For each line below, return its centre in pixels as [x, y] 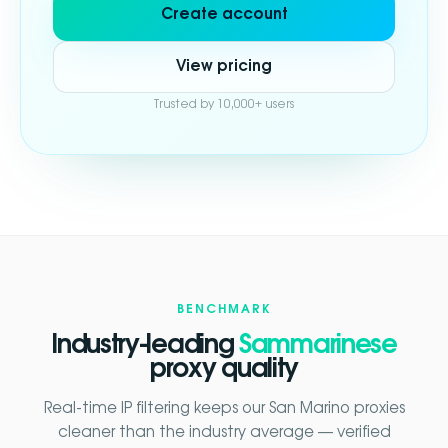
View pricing [224, 66]
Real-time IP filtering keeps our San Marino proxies [224, 408]
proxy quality [224, 368]
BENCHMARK [224, 308]
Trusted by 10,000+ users [224, 103]
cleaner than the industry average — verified [224, 432]
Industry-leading [145, 344]
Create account [224, 14]
